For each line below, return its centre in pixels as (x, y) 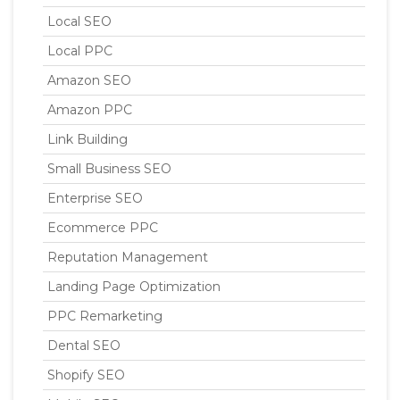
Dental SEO (84, 346)
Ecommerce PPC (103, 228)
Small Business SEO (109, 169)
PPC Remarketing (105, 316)
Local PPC (80, 51)
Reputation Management (128, 257)
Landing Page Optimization (134, 287)
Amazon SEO (89, 80)
